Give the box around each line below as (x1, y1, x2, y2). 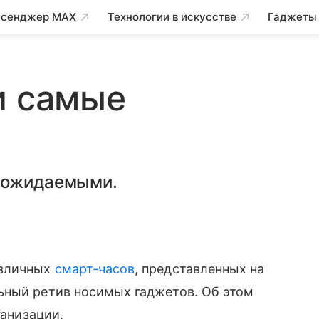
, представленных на (135, 261, 265, 276)
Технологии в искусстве (108, 10, 236, 23)
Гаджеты (268, 10, 317, 23)
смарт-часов (54, 261, 135, 276)
